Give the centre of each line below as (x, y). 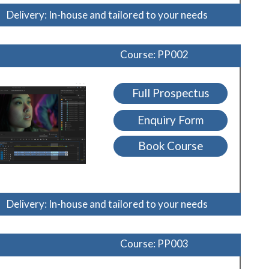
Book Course (171, 146)
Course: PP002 (155, 54)
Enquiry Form (171, 120)
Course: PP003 (155, 243)
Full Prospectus (171, 93)
